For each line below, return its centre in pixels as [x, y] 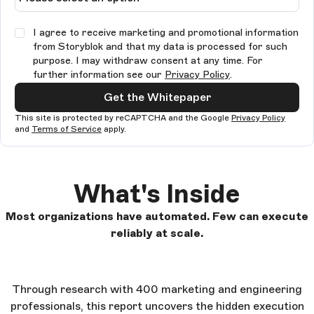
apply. [114, 129]
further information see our [99, 75]
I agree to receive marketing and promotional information [166, 33]
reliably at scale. [157, 233]
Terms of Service [67, 129]
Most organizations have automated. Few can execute [157, 217]
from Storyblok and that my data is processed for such [160, 47]
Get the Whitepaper [157, 97]
